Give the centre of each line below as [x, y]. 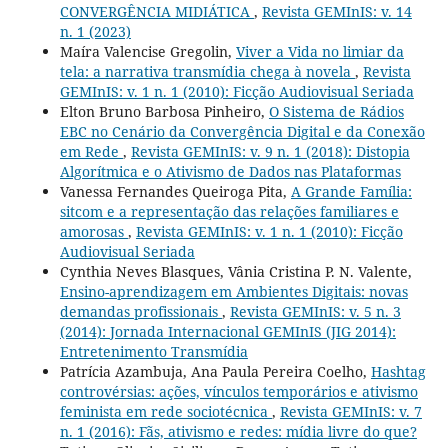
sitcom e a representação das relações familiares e [229, 211]
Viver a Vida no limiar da [319, 51]
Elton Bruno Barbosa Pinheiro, [164, 111]
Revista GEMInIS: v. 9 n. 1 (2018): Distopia [270, 151]
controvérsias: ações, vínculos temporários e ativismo [238, 391]
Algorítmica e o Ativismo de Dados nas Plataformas [230, 171]
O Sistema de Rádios [336, 111]
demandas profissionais [140, 311]
